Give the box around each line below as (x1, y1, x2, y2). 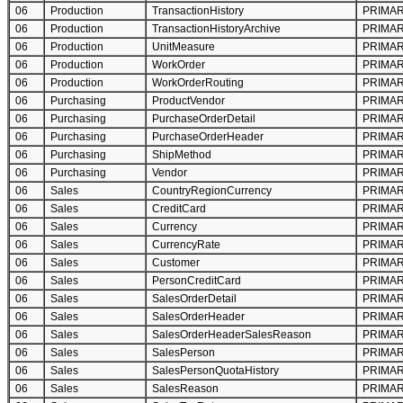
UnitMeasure (152, 40, 215, 53)
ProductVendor (152, 94, 225, 107)
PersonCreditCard (152, 274, 241, 287)
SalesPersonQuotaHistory (152, 364, 279, 377)
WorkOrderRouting (152, 76, 244, 89)
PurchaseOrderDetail (152, 112, 255, 125)
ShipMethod (152, 148, 211, 161)
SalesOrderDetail (152, 292, 237, 305)
